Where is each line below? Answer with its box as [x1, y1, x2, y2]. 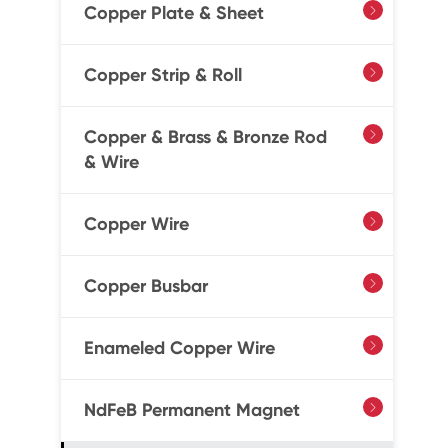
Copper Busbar [83, 275, 208, 297]
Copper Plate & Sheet [83, 2, 264, 24]
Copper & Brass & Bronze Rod [83, 126, 327, 148]
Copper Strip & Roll [83, 64, 242, 86]
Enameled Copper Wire [83, 337, 275, 359]
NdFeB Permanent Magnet [83, 399, 300, 421]
